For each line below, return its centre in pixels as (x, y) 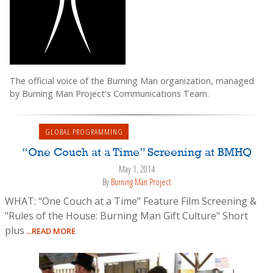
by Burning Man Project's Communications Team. (109, 93)
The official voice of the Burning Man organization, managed (132, 80)
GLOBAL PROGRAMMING (84, 132)
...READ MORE (50, 231)
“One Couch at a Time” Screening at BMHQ (136, 153)
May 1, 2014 (136, 169)
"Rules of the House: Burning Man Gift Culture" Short (126, 216)
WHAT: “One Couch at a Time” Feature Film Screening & (131, 201)
